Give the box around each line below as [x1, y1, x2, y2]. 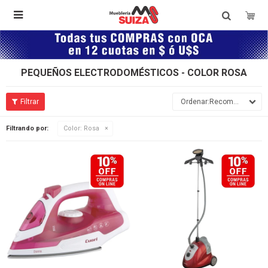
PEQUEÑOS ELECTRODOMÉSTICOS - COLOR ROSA [21, 67, 247, 78]
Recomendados [209, 98, 233, 106]
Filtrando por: [6, 124, 48, 132]
